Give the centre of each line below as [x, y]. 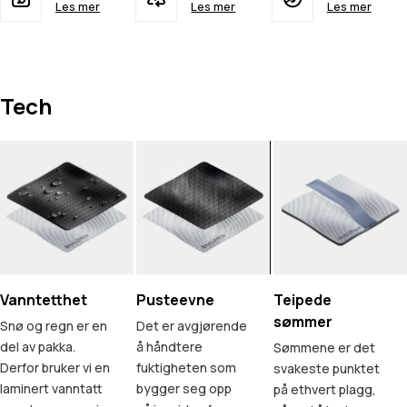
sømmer [303, 322]
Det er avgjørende [192, 326]
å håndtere [170, 347]
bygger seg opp [184, 389]
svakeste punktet [326, 369]
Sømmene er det [324, 348]
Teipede [302, 300]
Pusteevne [176, 300]
